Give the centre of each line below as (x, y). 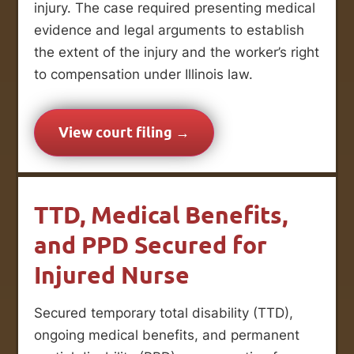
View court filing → (124, 133)
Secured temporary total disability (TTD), (164, 313)
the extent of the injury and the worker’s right (177, 52)
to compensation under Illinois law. (143, 74)
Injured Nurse (112, 275)
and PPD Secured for (151, 245)
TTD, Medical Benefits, (161, 215)
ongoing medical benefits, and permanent (167, 335)
